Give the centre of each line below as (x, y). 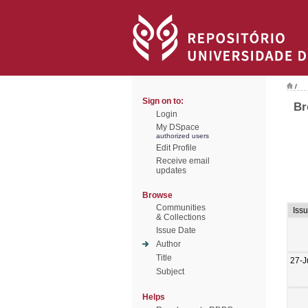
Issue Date (176, 230)
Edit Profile (176, 148)
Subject (170, 272)
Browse (157, 195)
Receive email (183, 161)
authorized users (183, 136)
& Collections (181, 217)
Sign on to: (163, 101)
